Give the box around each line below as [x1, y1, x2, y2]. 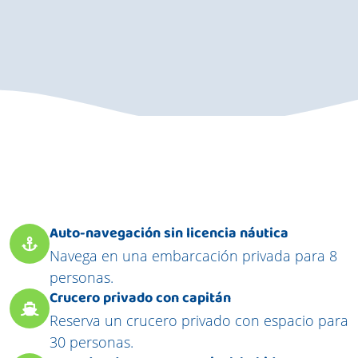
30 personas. [50, 332, 134, 352]
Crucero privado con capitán [50, 287, 232, 311]
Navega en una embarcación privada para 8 [50, 246, 338, 265]
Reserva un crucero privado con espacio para [50, 311, 349, 330]
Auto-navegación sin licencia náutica [50, 222, 289, 246]
